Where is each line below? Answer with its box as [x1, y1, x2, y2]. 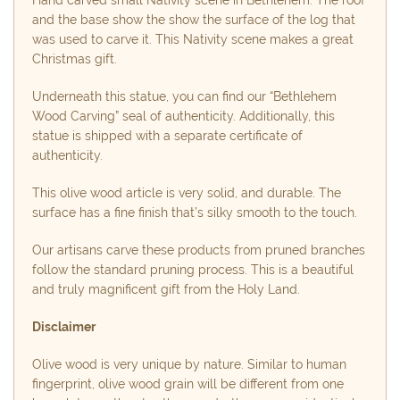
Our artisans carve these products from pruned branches [32, 242, 365, 257]
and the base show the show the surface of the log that [32, 12, 355, 27]
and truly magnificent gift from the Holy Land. [32, 281, 300, 296]
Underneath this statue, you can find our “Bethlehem [32, 88, 337, 104]
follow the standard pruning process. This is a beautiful [32, 262, 354, 277]
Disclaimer [32, 319, 96, 334]
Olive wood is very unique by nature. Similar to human [32, 356, 346, 371]
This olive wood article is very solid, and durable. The [32, 185, 341, 200]
